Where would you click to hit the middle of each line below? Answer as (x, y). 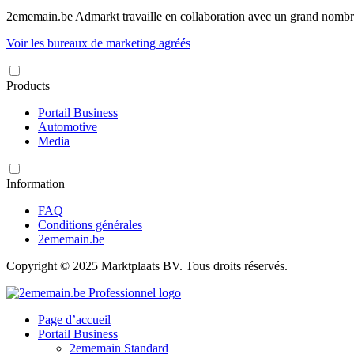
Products (28, 86)
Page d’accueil (74, 320)
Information (36, 184)
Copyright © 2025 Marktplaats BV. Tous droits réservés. (147, 266)
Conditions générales (90, 225)
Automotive (68, 127)
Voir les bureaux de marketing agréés (98, 43)
